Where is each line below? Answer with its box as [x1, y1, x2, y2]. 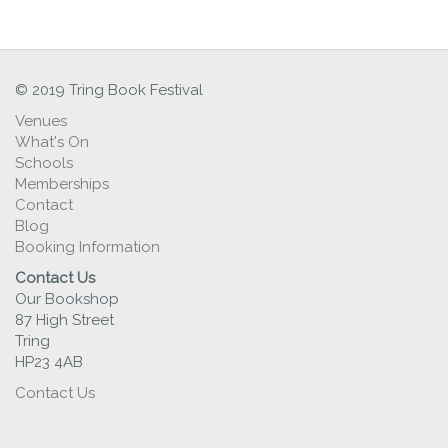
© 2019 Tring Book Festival [15, 80, 203, 99]
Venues [15, 111, 67, 130]
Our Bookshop [15, 289, 119, 308]
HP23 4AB [15, 352, 83, 371]
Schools [15, 153, 73, 172]
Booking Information [15, 237, 160, 256]
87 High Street [15, 310, 114, 329]
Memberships [15, 174, 109, 193]
